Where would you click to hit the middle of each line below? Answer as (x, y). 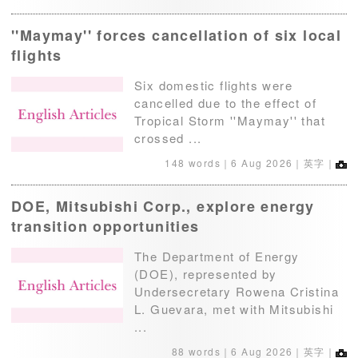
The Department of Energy (217, 257)
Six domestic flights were (213, 86)
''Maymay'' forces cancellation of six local (177, 36)
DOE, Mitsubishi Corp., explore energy (163, 207)
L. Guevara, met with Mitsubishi (234, 309)
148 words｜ (198, 163)
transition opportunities (105, 227)
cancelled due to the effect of (225, 103)
